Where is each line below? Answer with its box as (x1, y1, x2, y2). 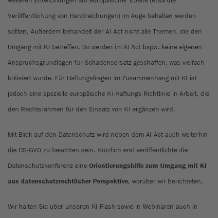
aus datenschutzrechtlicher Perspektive (8, 177, 128, 185)
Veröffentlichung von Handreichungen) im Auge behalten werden (8, 12, 196, 19)
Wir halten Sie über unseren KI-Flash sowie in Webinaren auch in (8, 202, 198, 210)
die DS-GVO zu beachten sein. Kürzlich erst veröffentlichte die (8, 146, 188, 154)
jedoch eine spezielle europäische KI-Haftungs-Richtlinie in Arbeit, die (8, 90, 209, 97)
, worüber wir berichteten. (128, 177, 203, 185)
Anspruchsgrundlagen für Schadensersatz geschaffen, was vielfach (8, 58, 204, 66)
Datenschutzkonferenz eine (8, 162, 89, 169)
